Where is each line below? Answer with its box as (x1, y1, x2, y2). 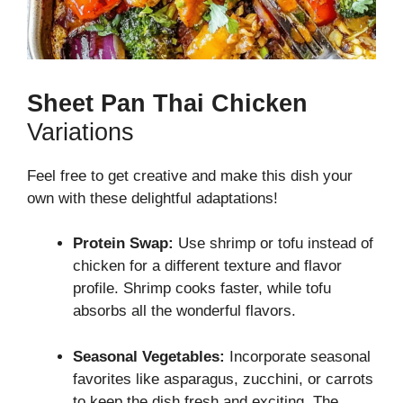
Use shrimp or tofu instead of (174, 235, 373, 253)
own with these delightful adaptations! (27, 189, 278, 207)
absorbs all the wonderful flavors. (73, 302, 296, 320)
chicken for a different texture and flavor (73, 257, 342, 275)
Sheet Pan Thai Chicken (27, 89, 308, 117)
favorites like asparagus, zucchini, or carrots (73, 370, 373, 388)
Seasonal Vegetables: (73, 347, 225, 365)
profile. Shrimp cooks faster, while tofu (73, 280, 331, 298)
